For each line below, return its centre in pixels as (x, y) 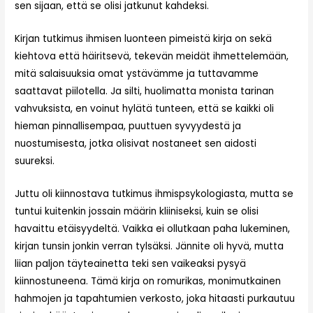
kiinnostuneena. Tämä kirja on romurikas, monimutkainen (148, 282)
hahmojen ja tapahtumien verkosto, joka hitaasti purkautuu (155, 299)
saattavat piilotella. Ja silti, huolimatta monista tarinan (145, 92)
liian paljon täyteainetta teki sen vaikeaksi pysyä (131, 264)
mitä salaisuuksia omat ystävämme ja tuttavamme (137, 74)
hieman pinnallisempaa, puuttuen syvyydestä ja (128, 126)
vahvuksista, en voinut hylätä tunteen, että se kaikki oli (145, 109)
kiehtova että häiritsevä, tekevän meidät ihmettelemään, (152, 57)
